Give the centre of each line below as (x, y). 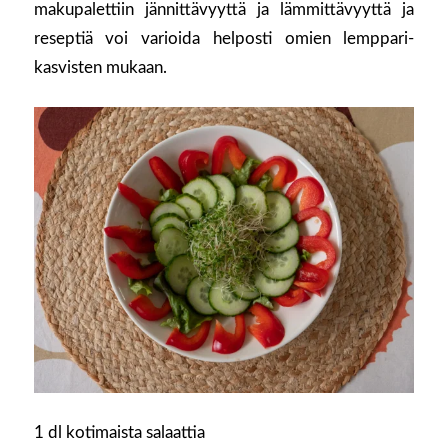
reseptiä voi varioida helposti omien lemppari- (224, 39)
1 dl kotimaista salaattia (119, 432)
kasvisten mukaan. (100, 68)
